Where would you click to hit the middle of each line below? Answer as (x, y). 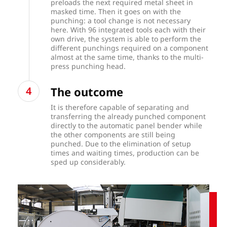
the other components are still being (113, 134)
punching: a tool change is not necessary (121, 20)
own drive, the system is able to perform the (126, 39)
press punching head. (89, 66)
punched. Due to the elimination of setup (121, 143)
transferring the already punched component (128, 116)
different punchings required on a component (130, 48)
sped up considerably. (88, 162)
